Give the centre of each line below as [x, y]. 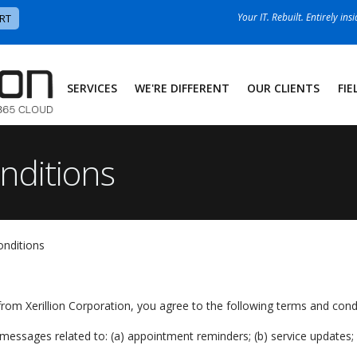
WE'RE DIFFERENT [182, 88]
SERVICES [92, 88]
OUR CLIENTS [284, 88]
